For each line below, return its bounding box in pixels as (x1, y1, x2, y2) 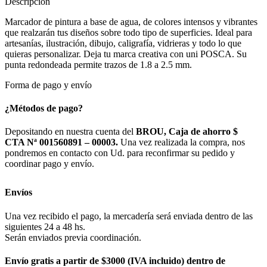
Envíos (5, 187, 32, 198)
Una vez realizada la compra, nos (118, 137, 245, 148)
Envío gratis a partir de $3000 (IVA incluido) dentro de (5, 255, 225, 266)
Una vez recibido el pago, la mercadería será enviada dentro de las (5, 210, 253, 221)
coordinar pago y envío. (5, 159, 94, 169)
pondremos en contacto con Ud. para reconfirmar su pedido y (5, 148, 235, 159)
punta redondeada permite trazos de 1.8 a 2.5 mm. (5, 59, 192, 70)
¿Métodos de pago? (5, 103, 83, 114)
